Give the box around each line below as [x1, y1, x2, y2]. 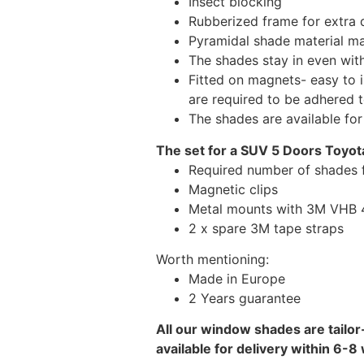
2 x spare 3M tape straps [188, 219, 344, 236]
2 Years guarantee [188, 290, 301, 307]
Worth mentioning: [156, 251, 269, 268]
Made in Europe [188, 271, 285, 288]
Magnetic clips [188, 180, 278, 197]
